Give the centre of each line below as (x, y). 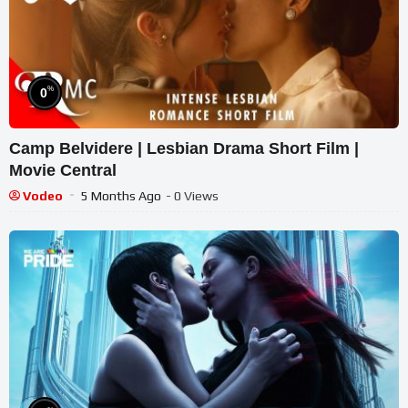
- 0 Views (192, 195)
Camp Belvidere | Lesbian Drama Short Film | (184, 148)
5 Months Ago (121, 195)
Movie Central (63, 170)
